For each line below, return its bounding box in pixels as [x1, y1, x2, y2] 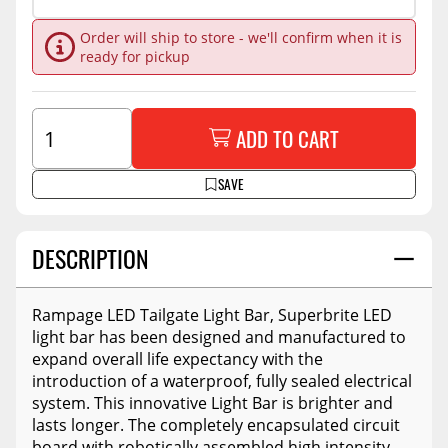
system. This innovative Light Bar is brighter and [32, 391, 393, 414]
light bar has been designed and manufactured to [32, 325, 406, 348]
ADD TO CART [235, 123, 339, 155]
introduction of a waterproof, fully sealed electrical [32, 369, 412, 392]
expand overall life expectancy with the [32, 347, 323, 370]
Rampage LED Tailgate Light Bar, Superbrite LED [32, 303, 392, 326]
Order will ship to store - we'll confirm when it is [79, 27, 402, 47]
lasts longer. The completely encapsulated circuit [32, 413, 400, 436]
